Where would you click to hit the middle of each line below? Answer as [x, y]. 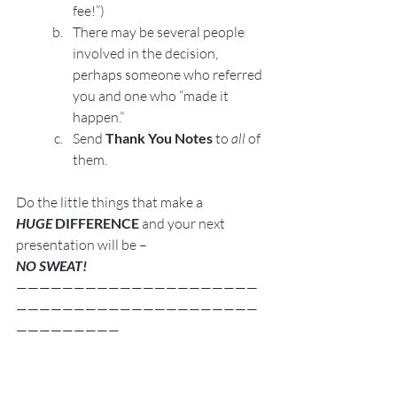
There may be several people [160, 31]
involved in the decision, [147, 53]
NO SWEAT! [51, 265]
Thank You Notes [159, 137]
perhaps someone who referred [169, 74]
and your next [183, 223]
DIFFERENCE [96, 222]
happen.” [98, 117]
